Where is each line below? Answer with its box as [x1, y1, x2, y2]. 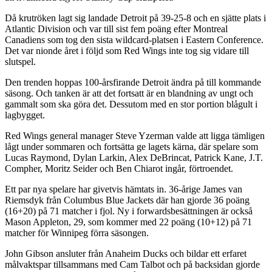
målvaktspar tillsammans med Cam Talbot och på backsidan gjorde [5, 259, 260, 270]
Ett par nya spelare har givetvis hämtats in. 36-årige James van [5, 183, 242, 194]
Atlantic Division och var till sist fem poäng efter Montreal [5, 23, 228, 34]
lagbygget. [5, 109, 45, 120]
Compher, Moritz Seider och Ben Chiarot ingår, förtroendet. [5, 163, 233, 174]
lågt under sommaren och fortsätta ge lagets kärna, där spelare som [5, 141, 258, 152]
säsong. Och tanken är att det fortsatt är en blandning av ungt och [5, 87, 253, 98]
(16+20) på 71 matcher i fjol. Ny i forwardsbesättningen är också [5, 205, 253, 216]
